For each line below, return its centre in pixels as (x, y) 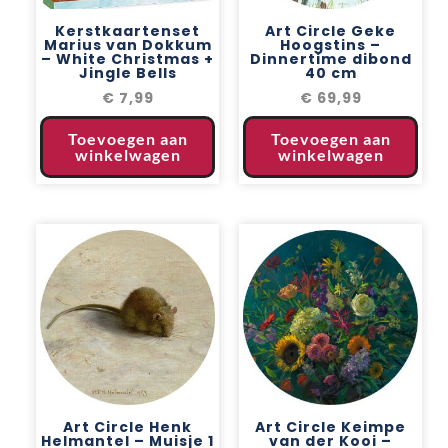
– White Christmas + (127, 58)
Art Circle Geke (330, 30)
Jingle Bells (127, 72)
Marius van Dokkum (127, 44)
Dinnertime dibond (330, 58)
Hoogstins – (330, 44)
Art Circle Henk (127, 426)
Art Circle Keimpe (330, 426)
